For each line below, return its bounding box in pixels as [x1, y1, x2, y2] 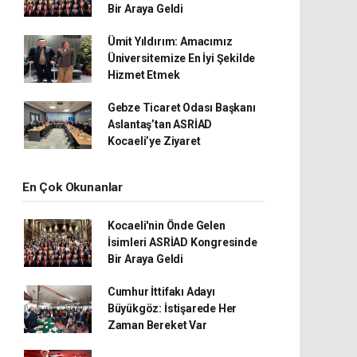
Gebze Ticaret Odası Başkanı [107, 101, 256, 115]
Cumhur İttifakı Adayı [107, 285, 215, 299]
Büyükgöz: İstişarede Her [107, 302, 237, 316]
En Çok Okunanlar [22, 180, 123, 195]
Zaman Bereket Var [107, 319, 207, 332]
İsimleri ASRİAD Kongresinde [107, 236, 257, 249]
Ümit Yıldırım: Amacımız [107, 35, 233, 49]
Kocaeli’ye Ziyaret [107, 135, 201, 148]
